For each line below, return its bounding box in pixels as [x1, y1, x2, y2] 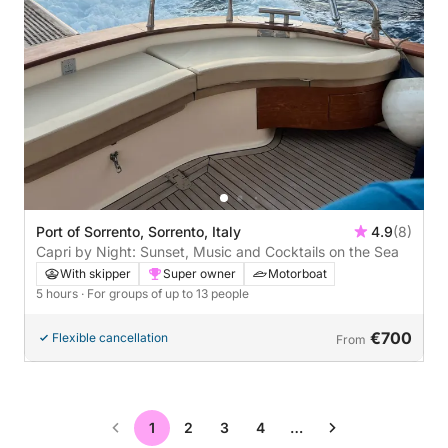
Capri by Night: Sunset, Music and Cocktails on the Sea [36, 242, 399, 260]
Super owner [163, 265, 236, 281]
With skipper [60, 265, 131, 281]
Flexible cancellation [52, 329, 168, 345]
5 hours [36, 285, 81, 301]
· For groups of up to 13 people [81, 285, 249, 301]
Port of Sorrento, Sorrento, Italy [36, 222, 241, 240]
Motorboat [268, 265, 327, 281]
